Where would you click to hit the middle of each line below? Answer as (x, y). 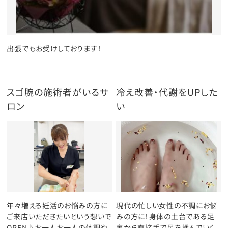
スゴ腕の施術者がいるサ (58, 92)
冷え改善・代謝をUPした (167, 92)
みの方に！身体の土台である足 (166, 216)
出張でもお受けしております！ (54, 48)
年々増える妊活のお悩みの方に (57, 205)
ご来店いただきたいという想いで (59, 216)
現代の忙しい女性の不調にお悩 (167, 205)
